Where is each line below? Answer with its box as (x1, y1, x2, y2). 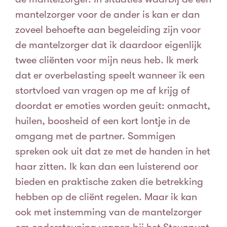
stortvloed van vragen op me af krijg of (15, 85, 190, 97)
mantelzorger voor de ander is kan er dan (15, 9, 200, 21)
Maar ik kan (144, 191, 197, 203)
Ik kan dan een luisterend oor (69, 161, 198, 173)
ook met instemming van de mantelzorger (15, 206, 202, 218)
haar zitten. (15, 161, 69, 173)
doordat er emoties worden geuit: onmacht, (15, 100, 210, 112)
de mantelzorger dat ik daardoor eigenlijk (15, 39, 202, 51)
